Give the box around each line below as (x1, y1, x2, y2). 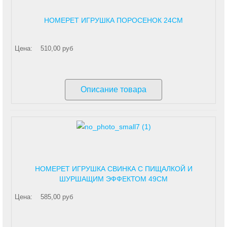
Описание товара (81, 85, 146, 94)
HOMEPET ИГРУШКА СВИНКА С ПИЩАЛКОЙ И (34, 165, 193, 173)
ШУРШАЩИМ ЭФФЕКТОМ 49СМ (59, 175, 168, 183)
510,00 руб (41, 44, 73, 52)
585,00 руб (41, 193, 73, 201)
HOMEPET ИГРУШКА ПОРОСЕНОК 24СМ (44, 16, 183, 24)
